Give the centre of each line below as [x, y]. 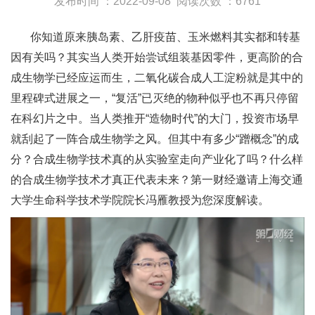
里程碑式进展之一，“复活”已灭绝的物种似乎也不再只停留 [155, 98]
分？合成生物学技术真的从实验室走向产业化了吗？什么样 [157, 160]
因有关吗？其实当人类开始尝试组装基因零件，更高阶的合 [157, 58]
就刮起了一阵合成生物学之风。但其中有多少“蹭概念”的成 [155, 139]
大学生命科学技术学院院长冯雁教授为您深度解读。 [140, 200]
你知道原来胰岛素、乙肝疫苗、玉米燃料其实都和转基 [165, 37]
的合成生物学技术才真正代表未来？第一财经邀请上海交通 [157, 180]
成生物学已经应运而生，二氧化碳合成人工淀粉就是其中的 [157, 78]
